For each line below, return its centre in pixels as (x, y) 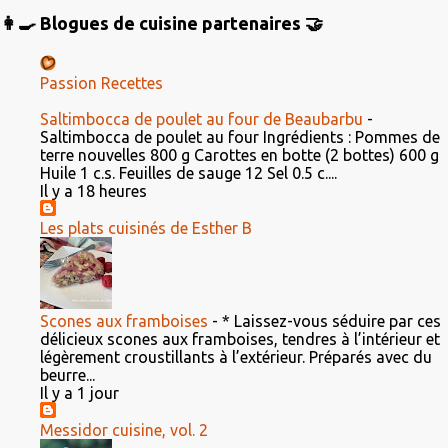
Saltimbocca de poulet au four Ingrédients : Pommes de (240, 137)
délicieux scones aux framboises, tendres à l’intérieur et (240, 339)
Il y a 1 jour (79, 393)
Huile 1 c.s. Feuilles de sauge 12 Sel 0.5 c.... (188, 173)
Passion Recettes (101, 83)
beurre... (67, 375)
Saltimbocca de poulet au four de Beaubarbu (201, 119)
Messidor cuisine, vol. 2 (124, 430)
